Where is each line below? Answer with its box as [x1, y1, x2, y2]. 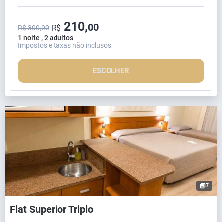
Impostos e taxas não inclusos [18, 41, 111, 49]
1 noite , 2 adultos [18, 33, 73, 42]
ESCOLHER [93, 66, 129, 75]
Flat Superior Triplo [10, 203, 93, 215]
